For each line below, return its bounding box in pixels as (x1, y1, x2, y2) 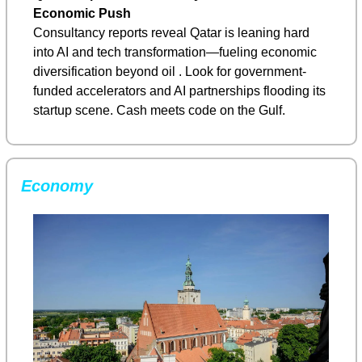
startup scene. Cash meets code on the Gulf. (33, 103, 285, 117)
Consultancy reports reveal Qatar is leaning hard (33, 25, 309, 40)
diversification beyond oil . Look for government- (33, 64, 306, 78)
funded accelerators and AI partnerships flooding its (33, 83, 326, 98)
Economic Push (33, 6, 131, 20)
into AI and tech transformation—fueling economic (33, 44, 317, 59)
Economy (21, 176, 93, 195)
